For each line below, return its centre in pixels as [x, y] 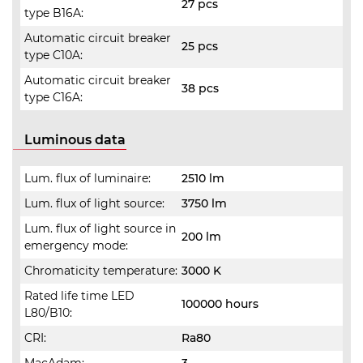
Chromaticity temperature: [101, 271]
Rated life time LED [79, 296]
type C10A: [53, 55]
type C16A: [53, 97]
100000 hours [220, 304]
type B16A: [54, 13]
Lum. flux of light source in [100, 228]
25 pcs [200, 46]
